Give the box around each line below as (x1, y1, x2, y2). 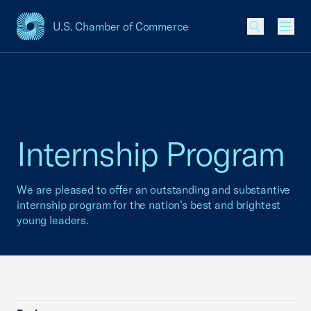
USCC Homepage (16, 26, 106, 42)
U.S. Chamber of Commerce (53, 19, 189, 33)
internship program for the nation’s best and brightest (17, 198, 281, 212)
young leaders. (17, 213, 89, 227)
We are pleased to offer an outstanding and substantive (17, 183, 291, 196)
